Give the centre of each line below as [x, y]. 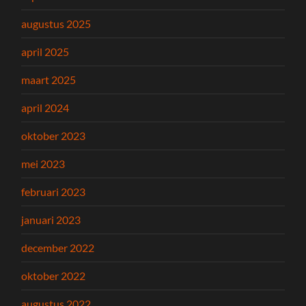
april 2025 [45, 52]
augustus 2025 [56, 24]
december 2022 [58, 248]
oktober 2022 [54, 276]
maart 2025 [49, 80]
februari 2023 [54, 192]
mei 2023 [43, 164]
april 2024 [45, 108]
